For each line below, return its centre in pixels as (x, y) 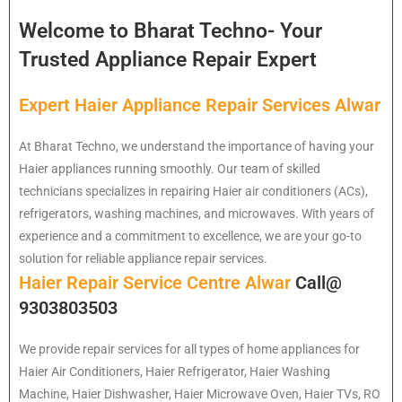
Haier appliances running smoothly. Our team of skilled (170, 169)
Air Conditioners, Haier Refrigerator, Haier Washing (191, 372)
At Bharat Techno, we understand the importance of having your (197, 147)
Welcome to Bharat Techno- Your (170, 31)
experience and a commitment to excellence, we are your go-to (190, 236)
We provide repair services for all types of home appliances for (189, 350)
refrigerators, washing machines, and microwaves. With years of (197, 214)
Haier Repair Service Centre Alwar (157, 283)
